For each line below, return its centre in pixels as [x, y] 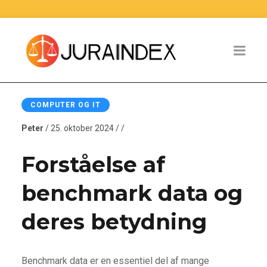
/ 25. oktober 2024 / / [84, 128]
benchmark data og [132, 193]
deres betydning [114, 221]
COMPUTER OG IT [65, 105]
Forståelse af [93, 164]
